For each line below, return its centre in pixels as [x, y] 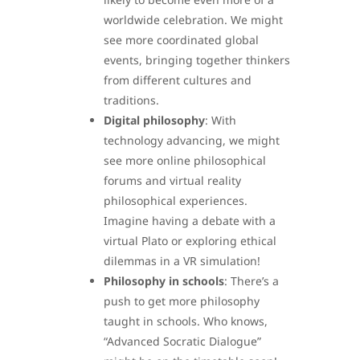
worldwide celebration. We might [193, 19]
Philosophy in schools [164, 280]
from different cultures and [178, 80]
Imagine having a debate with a [190, 220]
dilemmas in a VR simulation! [182, 260]
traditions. [131, 100]
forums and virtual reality [172, 180]
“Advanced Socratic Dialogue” [182, 341]
